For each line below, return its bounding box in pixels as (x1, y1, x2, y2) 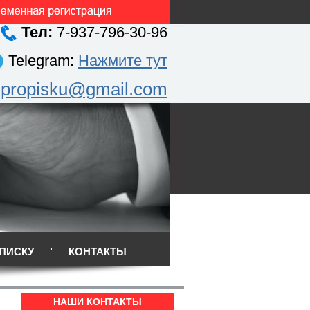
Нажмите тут (78, 52, 167, 69)
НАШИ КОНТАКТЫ (53, 296, 142, 307)
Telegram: (8, 52, 78, 69)
